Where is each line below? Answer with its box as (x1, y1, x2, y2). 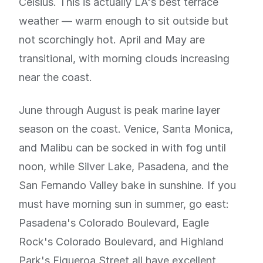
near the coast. (19, 71, 92, 83)
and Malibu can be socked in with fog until (19, 141, 226, 154)
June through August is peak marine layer (19, 104, 220, 116)
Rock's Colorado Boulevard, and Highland (19, 235, 224, 248)
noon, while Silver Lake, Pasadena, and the (19, 160, 228, 173)
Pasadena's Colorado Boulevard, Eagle (19, 217, 209, 229)
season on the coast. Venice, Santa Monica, (19, 123, 233, 135)
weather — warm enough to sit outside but (19, 15, 228, 27)
